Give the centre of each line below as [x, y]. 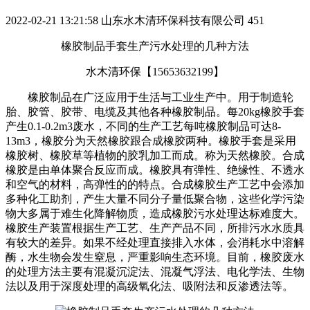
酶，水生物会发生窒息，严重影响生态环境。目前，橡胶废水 [155, 257]
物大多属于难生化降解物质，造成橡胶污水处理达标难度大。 [155, 213]
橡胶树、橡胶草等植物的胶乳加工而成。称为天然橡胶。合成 [155, 155]
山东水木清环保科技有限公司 [173, 20]
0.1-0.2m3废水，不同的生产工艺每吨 [117, 126]
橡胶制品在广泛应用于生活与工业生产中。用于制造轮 [161, 97]
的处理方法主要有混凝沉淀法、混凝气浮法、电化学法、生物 [155, 271]
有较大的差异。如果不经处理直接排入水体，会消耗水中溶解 [155, 242]
